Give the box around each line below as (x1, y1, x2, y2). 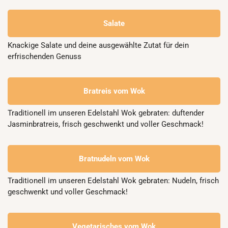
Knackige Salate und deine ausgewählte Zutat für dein (8, 41, 189, 50)
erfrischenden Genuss (8, 52, 81, 61)
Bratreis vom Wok (83, 87, 145, 96)
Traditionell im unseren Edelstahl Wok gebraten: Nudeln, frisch (8, 176, 219, 185)
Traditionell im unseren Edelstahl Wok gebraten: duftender (8, 108, 204, 118)
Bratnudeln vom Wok (78, 154, 150, 163)
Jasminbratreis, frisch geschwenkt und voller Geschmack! (8, 120, 204, 129)
